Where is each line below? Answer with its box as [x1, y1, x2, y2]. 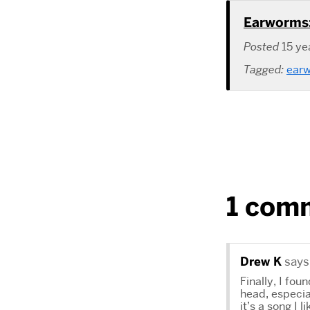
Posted [244, 39, 282, 55]
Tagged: [244, 62, 286, 77]
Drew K [240, 254, 282, 270]
